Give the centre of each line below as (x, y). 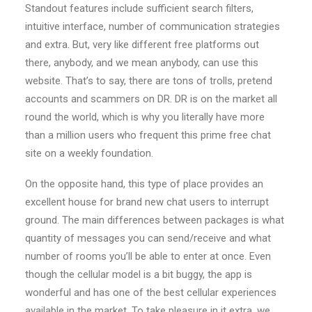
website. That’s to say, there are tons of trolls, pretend (149, 81)
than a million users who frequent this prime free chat (148, 135)
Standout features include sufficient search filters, (139, 8)
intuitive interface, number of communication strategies (153, 26)
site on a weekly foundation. (89, 153)
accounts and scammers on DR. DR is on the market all (151, 99)
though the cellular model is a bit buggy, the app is (139, 274)
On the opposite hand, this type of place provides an (144, 184)
